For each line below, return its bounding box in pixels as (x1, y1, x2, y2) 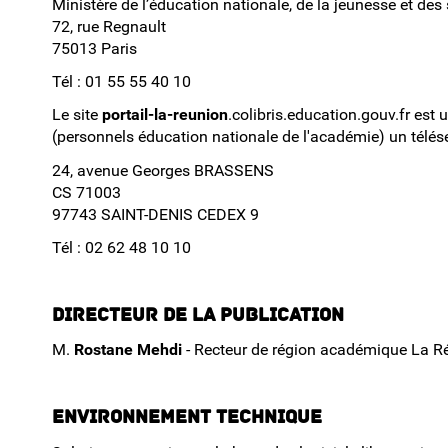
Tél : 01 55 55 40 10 (52, 72, 191, 92)
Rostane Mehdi (74, 340, 182, 360)
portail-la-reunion (102, 105, 228, 125)
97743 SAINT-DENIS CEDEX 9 (52, 204, 259, 224)
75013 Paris (52, 39, 137, 59)
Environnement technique (52, 406, 322, 430)
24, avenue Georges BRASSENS (52, 160, 274, 180)
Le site (52, 105, 102, 125)
